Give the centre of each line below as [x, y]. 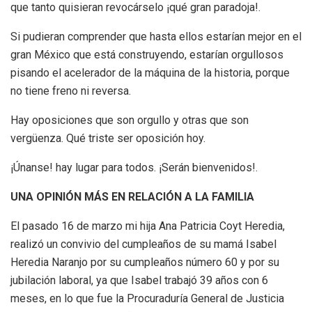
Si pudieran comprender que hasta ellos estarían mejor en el [156, 36]
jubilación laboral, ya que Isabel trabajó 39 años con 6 [139, 280]
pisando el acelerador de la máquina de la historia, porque [150, 72]
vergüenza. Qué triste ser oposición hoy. [108, 138]
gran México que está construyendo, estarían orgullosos [147, 54]
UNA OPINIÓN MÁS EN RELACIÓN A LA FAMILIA [132, 196]
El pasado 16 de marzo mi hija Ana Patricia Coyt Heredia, [148, 226]
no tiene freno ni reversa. [71, 91]
